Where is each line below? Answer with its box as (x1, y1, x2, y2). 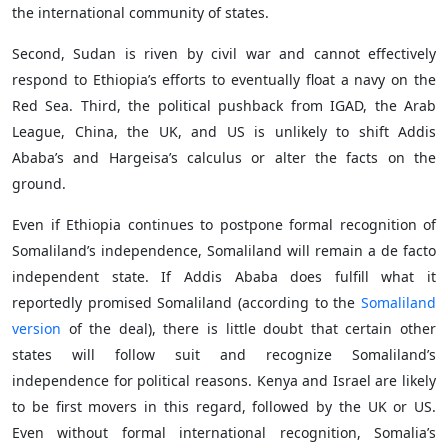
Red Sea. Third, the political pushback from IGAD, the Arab (12, 96, 436, 115)
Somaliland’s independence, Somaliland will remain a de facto (12, 241, 436, 260)
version (12, 319, 61, 338)
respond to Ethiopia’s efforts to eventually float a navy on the (12, 70, 436, 89)
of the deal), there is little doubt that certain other (61, 319, 436, 338)
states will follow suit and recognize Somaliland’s (12, 345, 436, 364)
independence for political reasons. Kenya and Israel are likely (12, 371, 436, 390)
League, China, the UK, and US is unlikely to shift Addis (12, 122, 436, 141)
